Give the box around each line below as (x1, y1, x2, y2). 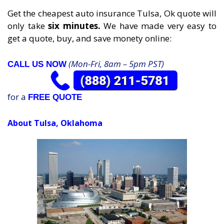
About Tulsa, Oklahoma (7, 117, 102, 128)
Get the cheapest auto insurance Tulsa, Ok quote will (7, 7, 216, 19)
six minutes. (48, 20, 104, 32)
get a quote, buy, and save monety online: (7, 32, 171, 44)
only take (7, 20, 48, 32)
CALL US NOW (7, 59, 66, 69)
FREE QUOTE (28, 92, 82, 102)
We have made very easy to (103, 20, 217, 32)
